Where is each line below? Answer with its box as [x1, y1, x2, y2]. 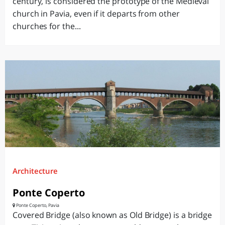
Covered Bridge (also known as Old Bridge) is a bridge [13, 209, 212, 220]
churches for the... [13, 21, 81, 32]
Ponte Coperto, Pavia [15, 202, 59, 208]
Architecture [13, 166, 58, 176]
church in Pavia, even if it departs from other [13, 8, 180, 19]
